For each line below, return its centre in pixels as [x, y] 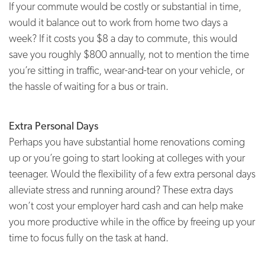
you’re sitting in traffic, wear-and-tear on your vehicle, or [127, 70]
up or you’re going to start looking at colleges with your [127, 158]
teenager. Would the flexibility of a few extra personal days [132, 174]
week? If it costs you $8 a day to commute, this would [123, 38]
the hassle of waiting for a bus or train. [89, 86]
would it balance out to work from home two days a [118, 22]
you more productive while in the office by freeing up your [132, 222]
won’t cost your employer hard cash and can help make [126, 206]
